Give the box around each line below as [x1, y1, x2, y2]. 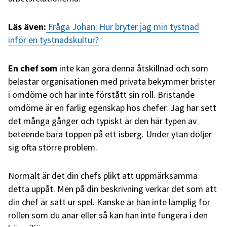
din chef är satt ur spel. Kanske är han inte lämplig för [8, 196, 210, 208]
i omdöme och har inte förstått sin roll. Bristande [8, 88, 195, 100]
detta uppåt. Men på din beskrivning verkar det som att [8, 182, 217, 195]
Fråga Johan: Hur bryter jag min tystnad [48, 20, 199, 32]
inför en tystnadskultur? [8, 33, 99, 46]
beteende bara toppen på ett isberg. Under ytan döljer [8, 128, 212, 140]
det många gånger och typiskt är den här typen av [8, 115, 197, 127]
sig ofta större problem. [8, 141, 97, 153]
